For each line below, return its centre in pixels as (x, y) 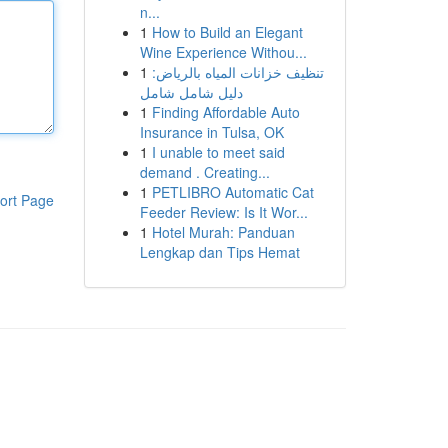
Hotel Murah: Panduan (223, 232)
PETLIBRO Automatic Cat (232, 192)
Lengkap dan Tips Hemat (219, 252)
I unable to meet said (218, 152)
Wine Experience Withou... (223, 52)
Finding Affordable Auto (225, 112)
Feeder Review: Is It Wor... (223, 212)
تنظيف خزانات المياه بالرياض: (237, 72)
